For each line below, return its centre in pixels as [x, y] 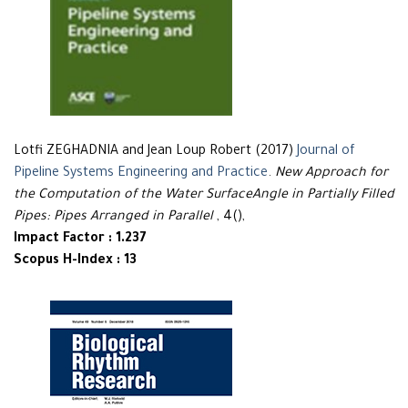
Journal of [326, 152]
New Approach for [331, 173]
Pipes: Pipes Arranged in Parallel [113, 217]
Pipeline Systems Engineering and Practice [141, 173]
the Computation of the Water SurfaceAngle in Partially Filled [204, 195]
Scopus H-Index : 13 [75, 261]
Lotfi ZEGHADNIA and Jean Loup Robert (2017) [155, 152]
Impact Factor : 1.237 [80, 239]
